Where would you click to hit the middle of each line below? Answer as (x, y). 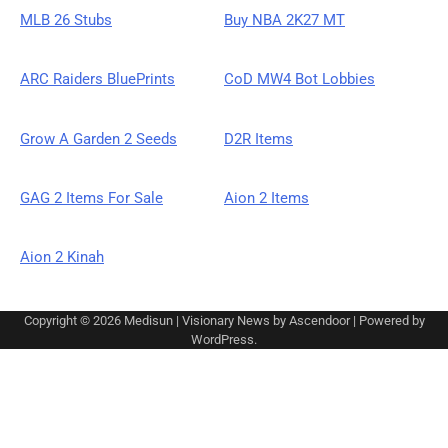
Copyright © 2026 (73, 320)
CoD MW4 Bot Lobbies (299, 79)
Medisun (148, 320)
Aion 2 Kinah (62, 257)
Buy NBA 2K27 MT (284, 20)
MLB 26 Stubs (66, 20)
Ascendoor (319, 320)
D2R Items (258, 138)
